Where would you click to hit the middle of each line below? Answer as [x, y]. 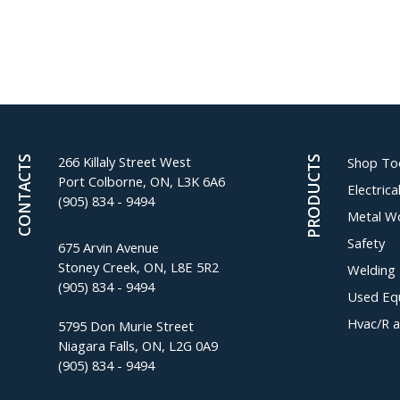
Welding [372, 270]
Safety [367, 243]
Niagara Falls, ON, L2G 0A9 [138, 346]
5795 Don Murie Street [126, 326]
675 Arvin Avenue [108, 247]
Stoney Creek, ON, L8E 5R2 [138, 267]
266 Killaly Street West [125, 162]
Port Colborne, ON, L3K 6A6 [142, 181]
